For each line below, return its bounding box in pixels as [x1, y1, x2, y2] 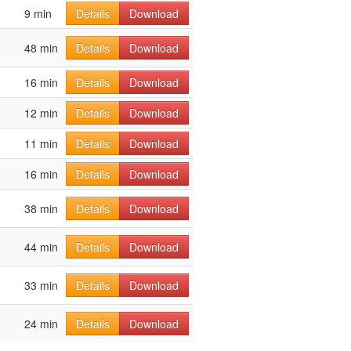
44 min [24, 239, 58, 255]
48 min [24, 40, 58, 56]
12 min [24, 105, 58, 121]
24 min [24, 316, 58, 331]
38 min [24, 201, 58, 216]
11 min [24, 136, 58, 151]
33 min [24, 277, 58, 293]
